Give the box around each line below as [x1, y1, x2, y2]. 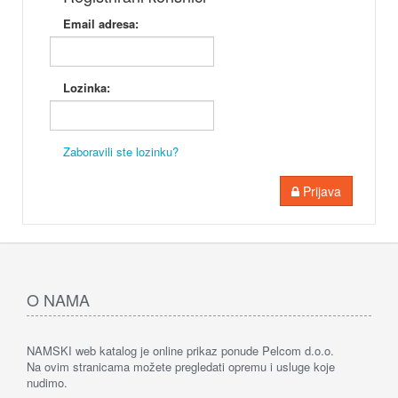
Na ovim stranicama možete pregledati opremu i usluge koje [27, 357, 335, 375]
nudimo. [27, 373, 68, 391]
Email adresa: [63, 14, 139, 32]
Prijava [303, 181, 341, 200]
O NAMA [27, 287, 90, 311]
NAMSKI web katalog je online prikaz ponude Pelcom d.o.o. [27, 341, 334, 359]
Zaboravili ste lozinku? [63, 142, 179, 160]
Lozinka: [63, 78, 110, 96]
